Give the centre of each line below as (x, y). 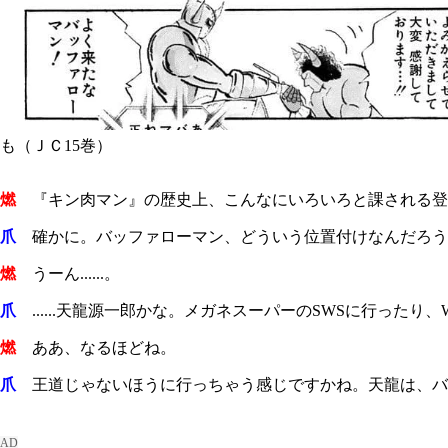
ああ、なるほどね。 (96, 347)
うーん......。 (68, 273)
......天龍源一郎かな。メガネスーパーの (164, 310)
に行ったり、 (393, 310)
